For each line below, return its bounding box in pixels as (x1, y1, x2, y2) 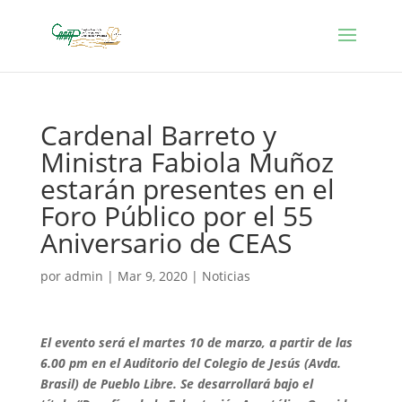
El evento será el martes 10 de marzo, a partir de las (39, 334, 353, 351)
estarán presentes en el (39, 170, 335, 207)
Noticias (201, 267, 250, 284)
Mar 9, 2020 (117, 267, 188, 284)
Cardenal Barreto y (39, 117, 276, 153)
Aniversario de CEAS (39, 224, 292, 261)
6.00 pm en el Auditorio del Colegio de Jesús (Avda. (39, 354, 341, 371)
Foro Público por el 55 (39, 197, 313, 234)
